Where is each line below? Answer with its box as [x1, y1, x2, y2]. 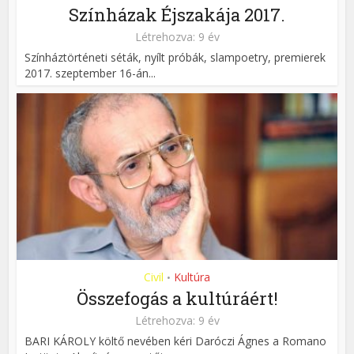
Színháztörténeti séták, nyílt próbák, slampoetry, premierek [24, 49, 326, 65]
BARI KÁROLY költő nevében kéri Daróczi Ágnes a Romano [24, 333, 327, 349]
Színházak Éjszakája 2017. [69, 2, 285, 26]
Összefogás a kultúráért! [76, 287, 278, 311]
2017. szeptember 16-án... [24, 65, 156, 81]
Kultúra [174, 269, 210, 285]
